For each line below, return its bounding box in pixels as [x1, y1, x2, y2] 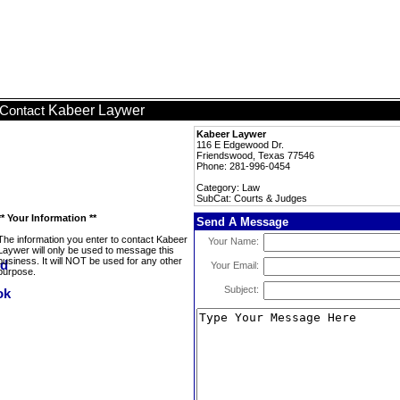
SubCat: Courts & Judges [196, 193, 307, 204]
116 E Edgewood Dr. [196, 139, 284, 150]
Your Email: [211, 260, 259, 271]
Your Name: [208, 236, 259, 246]
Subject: [224, 284, 259, 295]
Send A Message [196, 215, 288, 229]
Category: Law [196, 182, 260, 193]
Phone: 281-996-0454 [196, 161, 290, 171]
